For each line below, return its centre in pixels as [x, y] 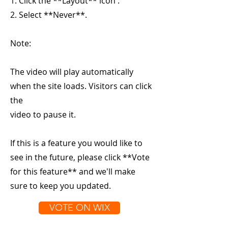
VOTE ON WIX [79, 208]
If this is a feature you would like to [76, 143]
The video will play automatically [72, 72]
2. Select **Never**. [49, 15]
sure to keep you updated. [61, 186]
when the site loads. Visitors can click [81, 86]
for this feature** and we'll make [73, 172]
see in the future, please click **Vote [80, 157]
